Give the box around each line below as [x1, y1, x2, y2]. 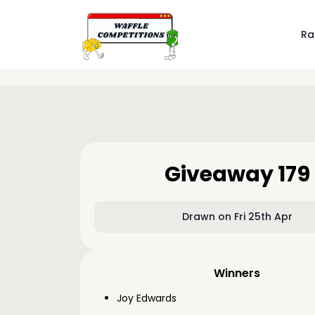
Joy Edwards [117, 291, 176, 305]
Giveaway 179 [164, 160, 310, 189]
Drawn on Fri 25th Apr [181, 210, 292, 224]
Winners [214, 265, 261, 281]
